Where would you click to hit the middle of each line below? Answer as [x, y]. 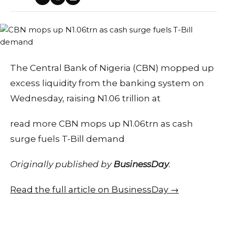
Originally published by [62, 164]
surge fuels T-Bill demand [67, 139]
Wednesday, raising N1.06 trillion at [85, 98]
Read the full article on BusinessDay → [94, 189]
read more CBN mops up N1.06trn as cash [102, 123]
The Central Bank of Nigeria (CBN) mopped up [112, 68]
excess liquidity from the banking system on [107, 83]
